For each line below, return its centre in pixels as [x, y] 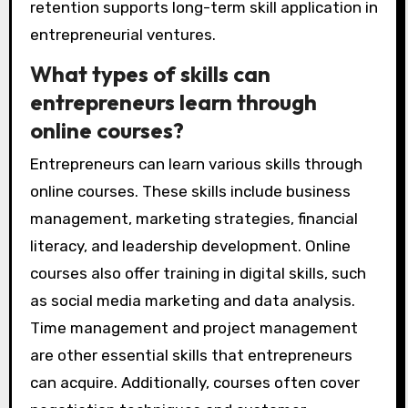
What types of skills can [150, 73]
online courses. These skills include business [190, 192]
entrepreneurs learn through [173, 102]
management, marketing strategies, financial [194, 219]
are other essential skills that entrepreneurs [191, 356]
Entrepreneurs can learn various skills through [196, 164]
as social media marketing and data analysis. [192, 301]
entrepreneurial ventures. [122, 35]
